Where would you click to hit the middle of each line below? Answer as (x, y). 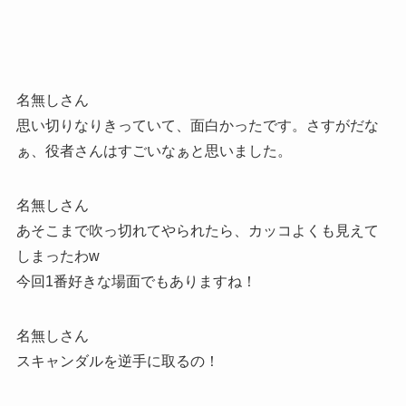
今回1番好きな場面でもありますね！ (136, 281)
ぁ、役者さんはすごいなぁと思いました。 (154, 150)
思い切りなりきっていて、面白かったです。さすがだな (197, 125)
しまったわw (58, 256)
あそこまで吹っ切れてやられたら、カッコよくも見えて (197, 230)
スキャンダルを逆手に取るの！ (117, 361)
